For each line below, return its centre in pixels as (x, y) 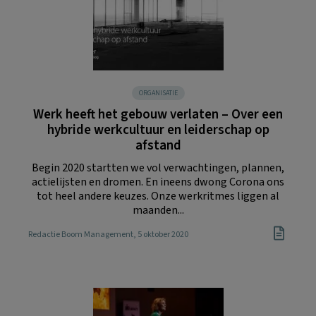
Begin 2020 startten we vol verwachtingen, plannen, (158, 168)
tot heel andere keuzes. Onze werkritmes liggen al (158, 196)
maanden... (158, 210)
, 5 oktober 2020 (161, 235)
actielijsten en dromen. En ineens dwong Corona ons (158, 182)
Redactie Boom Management (81, 235)
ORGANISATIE (158, 93)
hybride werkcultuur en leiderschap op (158, 130)
